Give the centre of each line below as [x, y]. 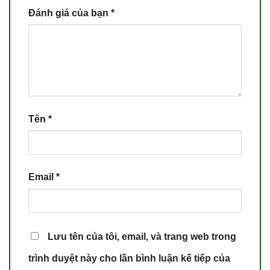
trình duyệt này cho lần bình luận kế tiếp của [129, 258]
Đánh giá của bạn [70, 13]
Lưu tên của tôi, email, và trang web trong [142, 236]
